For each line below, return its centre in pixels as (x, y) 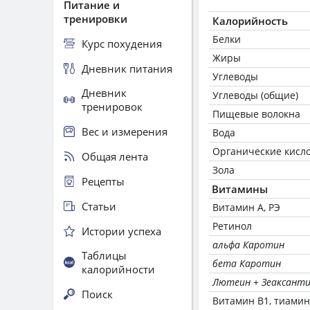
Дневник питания (127, 68)
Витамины (240, 189)
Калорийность (250, 21)
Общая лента (115, 156)
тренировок (112, 107)
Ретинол (232, 226)
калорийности (118, 269)
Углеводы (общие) (255, 95)
